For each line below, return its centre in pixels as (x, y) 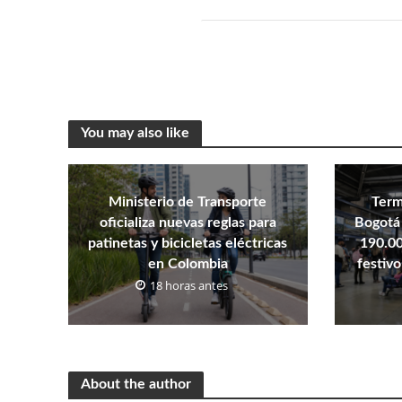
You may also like (135, 133)
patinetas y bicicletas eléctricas (188, 243)
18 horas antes (188, 285)
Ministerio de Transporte (188, 201)
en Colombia (188, 263)
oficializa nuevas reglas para (188, 222)
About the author (135, 385)
